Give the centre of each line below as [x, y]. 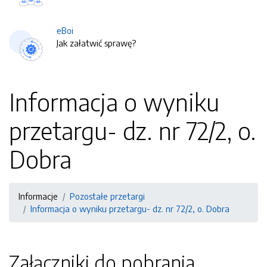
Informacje [38, 196]
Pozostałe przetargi [107, 196]
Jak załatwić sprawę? [96, 43]
